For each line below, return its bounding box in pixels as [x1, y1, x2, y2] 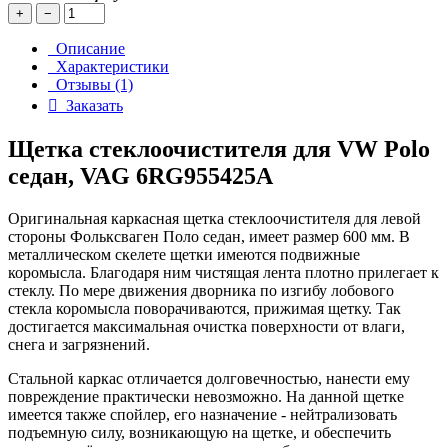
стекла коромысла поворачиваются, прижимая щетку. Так [8, 300, 401, 318]
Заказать [58, 97, 123, 115]
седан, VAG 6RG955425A [8, 163, 273, 190]
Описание [48, 40, 125, 58]
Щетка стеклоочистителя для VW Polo [8, 136, 430, 163]
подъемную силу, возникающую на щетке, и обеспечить [8, 424, 391, 442]
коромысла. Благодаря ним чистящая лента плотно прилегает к [8, 264, 439, 282]
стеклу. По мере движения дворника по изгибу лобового [8, 282, 394, 300]
